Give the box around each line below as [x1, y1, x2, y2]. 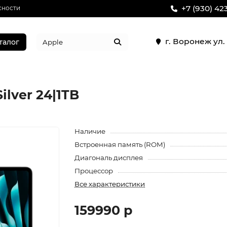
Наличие [74, 127, 106, 135]
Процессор [74, 167, 113, 175]
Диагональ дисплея [74, 154, 143, 162]
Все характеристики [74, 180, 145, 188]
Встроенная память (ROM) [74, 140, 166, 148]
